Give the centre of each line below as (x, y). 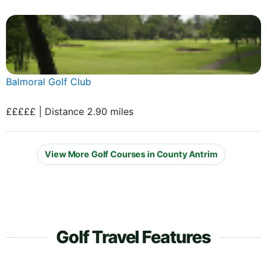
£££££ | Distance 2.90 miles (70, 111)
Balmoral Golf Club (49, 81)
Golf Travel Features (133, 237)
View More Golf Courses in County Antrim (131, 154)
